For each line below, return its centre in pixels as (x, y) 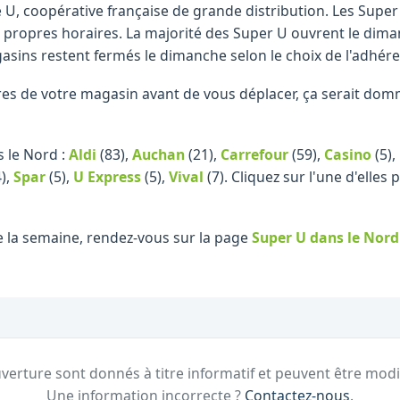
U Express (107, 176)
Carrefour (254, 154)
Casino (348, 154)
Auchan (158, 154)
